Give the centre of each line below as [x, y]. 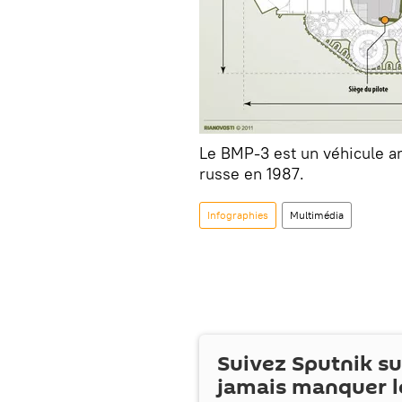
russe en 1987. [252, 174]
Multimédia [317, 215]
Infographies [238, 215]
